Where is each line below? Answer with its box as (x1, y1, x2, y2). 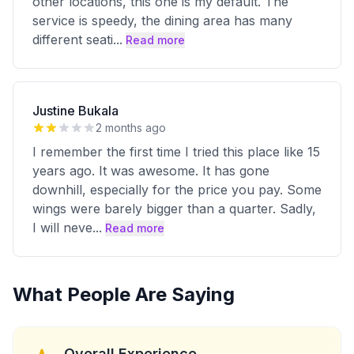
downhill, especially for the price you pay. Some (32, 182, 322, 198)
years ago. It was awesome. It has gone (32, 163, 269, 179)
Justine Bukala (32, 103, 119, 119)
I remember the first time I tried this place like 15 (32, 144, 320, 160)
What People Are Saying (13, 283, 235, 306)
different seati (32, 32, 113, 47)
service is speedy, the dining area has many (32, 13, 292, 28)
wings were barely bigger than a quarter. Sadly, (32, 201, 316, 217)
